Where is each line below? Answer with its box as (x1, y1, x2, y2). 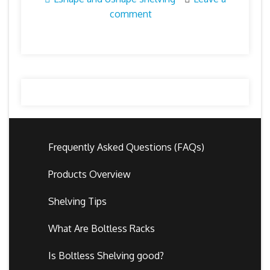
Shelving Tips (48, 195, 107, 207)
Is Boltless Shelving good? (48, 249, 164, 262)
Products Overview (48, 168, 131, 180)
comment (109, 7, 152, 20)
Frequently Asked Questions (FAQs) (48, 140, 204, 153)
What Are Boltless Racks (48, 222, 155, 234)
